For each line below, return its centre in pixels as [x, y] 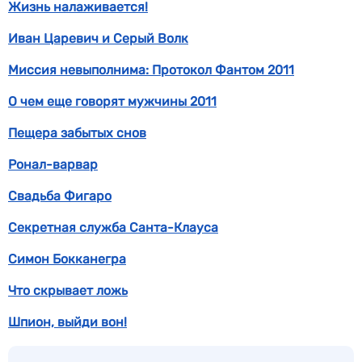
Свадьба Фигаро [60, 196]
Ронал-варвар [53, 164]
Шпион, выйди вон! [67, 322]
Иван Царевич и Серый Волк [98, 38]
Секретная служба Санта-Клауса [113, 227]
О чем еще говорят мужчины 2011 [112, 101]
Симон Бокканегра [67, 259]
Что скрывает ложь [68, 290]
